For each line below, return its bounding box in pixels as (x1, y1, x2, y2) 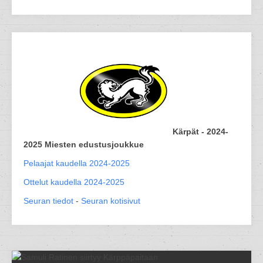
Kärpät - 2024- (173, 127, 228, 136)
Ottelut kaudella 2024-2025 (23, 177, 124, 187)
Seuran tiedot (23, 196, 73, 205)
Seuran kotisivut (81, 196, 140, 205)
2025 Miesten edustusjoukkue (23, 140, 144, 149)
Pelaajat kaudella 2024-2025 (23, 159, 130, 168)
